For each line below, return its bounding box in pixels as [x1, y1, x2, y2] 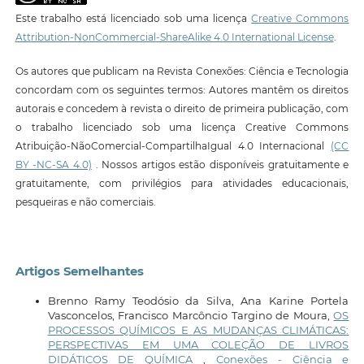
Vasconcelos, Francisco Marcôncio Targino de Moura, [47, 309, 334, 323]
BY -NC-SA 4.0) [15, 158, 92, 171]
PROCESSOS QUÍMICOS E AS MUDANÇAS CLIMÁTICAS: [47, 323, 349, 337]
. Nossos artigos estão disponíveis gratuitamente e [91, 158, 349, 171]
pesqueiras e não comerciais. [15, 195, 156, 208]
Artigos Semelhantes [15, 263, 144, 279]
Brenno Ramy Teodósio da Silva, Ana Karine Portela [47, 294, 349, 308]
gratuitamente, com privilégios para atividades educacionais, [15, 176, 349, 189]
